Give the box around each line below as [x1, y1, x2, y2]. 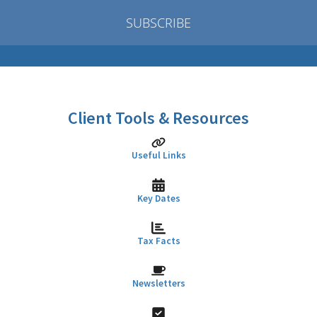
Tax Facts [137, 235, 180, 247]
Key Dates [137, 192, 180, 204]
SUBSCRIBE [126, 13, 191, 31]
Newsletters [132, 277, 185, 290]
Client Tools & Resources [68, 106, 249, 129]
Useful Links [131, 149, 186, 162]
